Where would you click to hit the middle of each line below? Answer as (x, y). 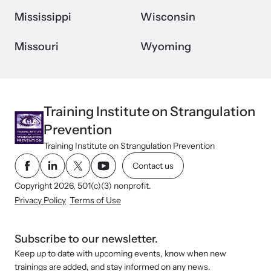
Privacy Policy (40, 201)
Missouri (37, 47)
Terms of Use (95, 201)
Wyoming (166, 47)
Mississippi (43, 17)
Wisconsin (168, 17)
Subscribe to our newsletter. (86, 239)
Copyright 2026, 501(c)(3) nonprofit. (83, 186)
